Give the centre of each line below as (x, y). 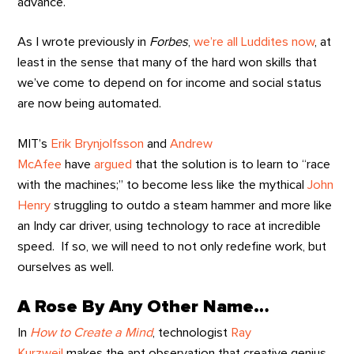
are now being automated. (90, 104)
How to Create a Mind (92, 333)
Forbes (169, 42)
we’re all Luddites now (254, 42)
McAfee (40, 164)
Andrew (192, 143)
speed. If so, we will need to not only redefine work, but (172, 246)
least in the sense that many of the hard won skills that (168, 63)
